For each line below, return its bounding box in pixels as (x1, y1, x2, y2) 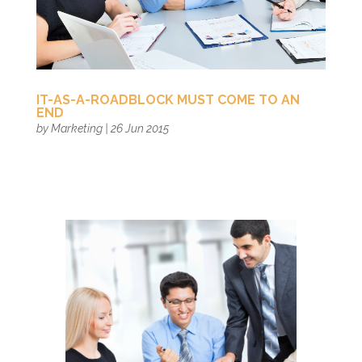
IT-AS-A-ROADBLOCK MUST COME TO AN (36, 91, 300, 107)
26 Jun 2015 (110, 121, 169, 135)
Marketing (50, 121, 103, 135)
